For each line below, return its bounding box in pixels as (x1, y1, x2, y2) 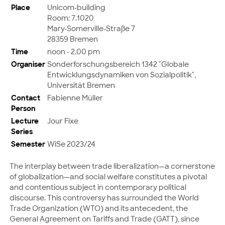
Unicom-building (47, 2, 105, 12)
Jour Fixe (47, 116, 78, 126)
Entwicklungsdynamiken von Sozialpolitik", (47, 69, 196, 79)
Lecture (11, 116, 39, 126)
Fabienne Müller (47, 92, 103, 102)
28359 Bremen (47, 34, 98, 44)
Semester (11, 139, 45, 149)
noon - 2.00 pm (47, 46, 100, 56)
